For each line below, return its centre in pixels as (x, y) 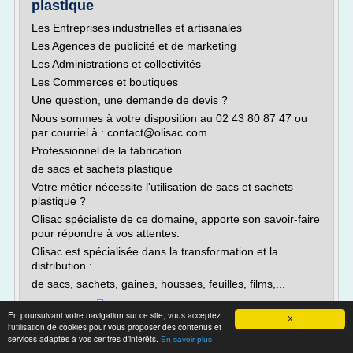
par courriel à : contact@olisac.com (119, 132)
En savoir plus (186, 339)
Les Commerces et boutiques (105, 82)
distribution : (62, 266)
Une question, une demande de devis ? (130, 100)
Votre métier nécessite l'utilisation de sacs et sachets (162, 187)
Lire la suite (62, 307)
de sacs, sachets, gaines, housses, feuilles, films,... (158, 284)
